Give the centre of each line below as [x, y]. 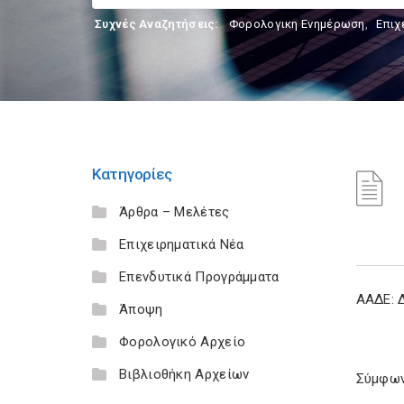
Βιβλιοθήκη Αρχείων [184, 374]
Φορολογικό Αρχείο [183, 342]
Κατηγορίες [132, 174]
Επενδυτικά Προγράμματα [199, 277]
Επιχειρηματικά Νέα [182, 244]
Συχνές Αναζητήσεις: [157, 24]
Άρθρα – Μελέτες [174, 212]
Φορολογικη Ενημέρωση [297, 24]
